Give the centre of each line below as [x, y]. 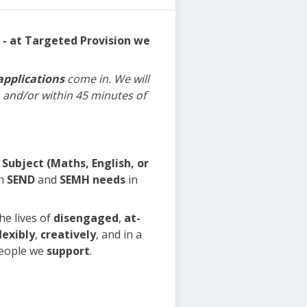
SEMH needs [93, 180]
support [68, 251]
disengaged [86, 218]
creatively [68, 234]
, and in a [119, 234]
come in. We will [107, 79]
